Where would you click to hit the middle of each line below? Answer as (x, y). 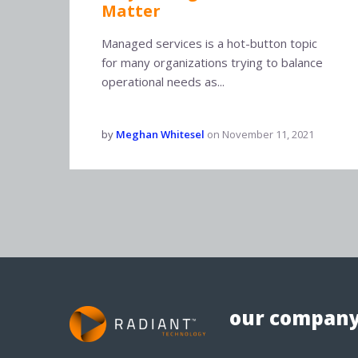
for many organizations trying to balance (212, 62)
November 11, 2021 (268, 134)
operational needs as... (163, 82)
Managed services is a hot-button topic (209, 43)
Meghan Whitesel (160, 134)
